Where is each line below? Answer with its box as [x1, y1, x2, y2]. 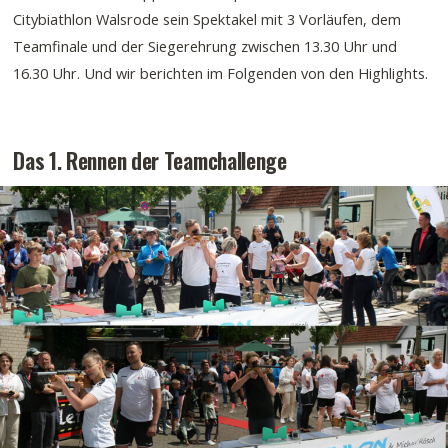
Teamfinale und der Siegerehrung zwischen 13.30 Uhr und [13, 36, 398, 57]
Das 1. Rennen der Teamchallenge [13, 144, 287, 177]
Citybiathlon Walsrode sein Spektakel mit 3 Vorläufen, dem [13, 9, 402, 30]
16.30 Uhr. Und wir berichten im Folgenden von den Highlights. [13, 63, 429, 84]
